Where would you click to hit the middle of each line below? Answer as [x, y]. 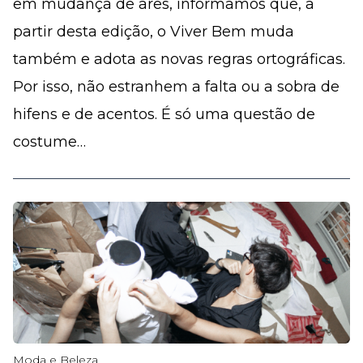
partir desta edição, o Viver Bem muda [154, 32]
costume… [49, 142]
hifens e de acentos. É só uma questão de [164, 114]
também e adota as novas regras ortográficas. [179, 59]
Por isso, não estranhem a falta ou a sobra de [176, 87]
